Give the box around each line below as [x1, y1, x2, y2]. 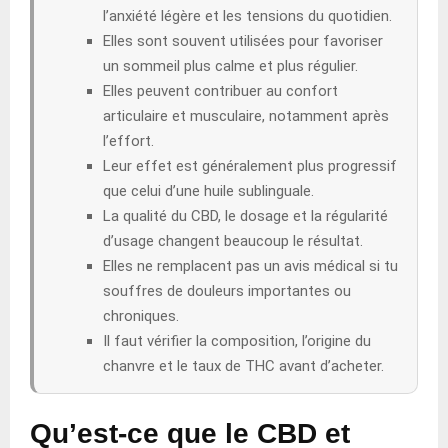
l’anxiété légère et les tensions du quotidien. [103, 6, 392, 25]
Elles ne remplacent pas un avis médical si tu [103, 256, 398, 275]
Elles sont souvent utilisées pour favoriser [103, 31, 383, 50]
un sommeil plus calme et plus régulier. [103, 56, 358, 75]
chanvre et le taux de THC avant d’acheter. [103, 356, 384, 375]
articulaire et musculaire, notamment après [103, 106, 389, 125]
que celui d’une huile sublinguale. [103, 181, 314, 200]
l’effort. [103, 131, 154, 150]
